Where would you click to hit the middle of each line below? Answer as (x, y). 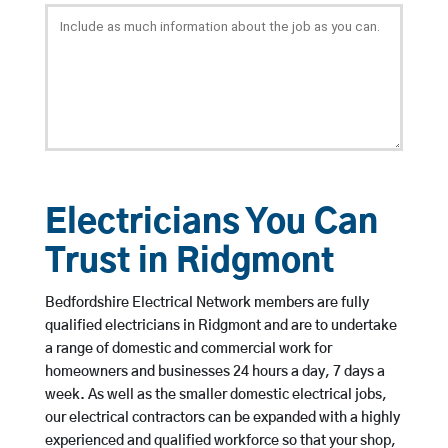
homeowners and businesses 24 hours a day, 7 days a (214, 372)
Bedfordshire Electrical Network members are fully (206, 303)
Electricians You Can (211, 224)
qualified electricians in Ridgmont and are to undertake (220, 326)
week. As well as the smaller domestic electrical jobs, (215, 395)
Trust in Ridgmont (189, 263)
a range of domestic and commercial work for (188, 349)
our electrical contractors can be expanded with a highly (222, 418)
